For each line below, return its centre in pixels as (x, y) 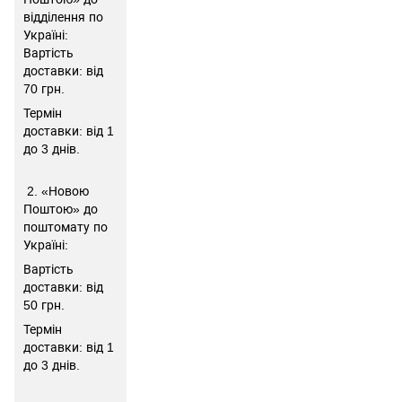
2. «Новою (56, 191)
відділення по (63, 17)
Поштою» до (61, 209)
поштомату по (66, 227)
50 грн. (44, 305)
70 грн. (44, 89)
